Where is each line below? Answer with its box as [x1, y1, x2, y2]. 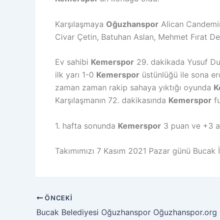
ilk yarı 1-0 [55, 70, 96, 80]
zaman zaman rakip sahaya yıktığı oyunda [55, 82, 214, 93]
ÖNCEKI [43, 193, 73, 202]
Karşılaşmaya [55, 19, 106, 29]
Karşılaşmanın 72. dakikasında [55, 95, 168, 106]
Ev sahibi [55, 57, 91, 67]
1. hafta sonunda [55, 120, 118, 131]
